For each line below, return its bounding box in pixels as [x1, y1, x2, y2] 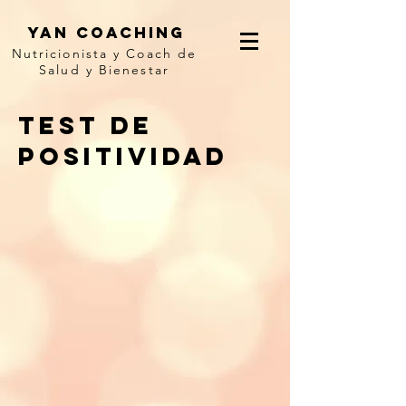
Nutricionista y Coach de [11, 45, 198, 62]
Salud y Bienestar [39, 62, 169, 78]
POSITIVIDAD [18, 140, 228, 171]
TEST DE [18, 110, 153, 140]
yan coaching [27, 23, 185, 43]
